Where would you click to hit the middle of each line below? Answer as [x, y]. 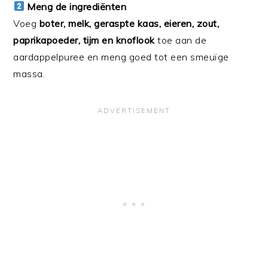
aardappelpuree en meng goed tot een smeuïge [121, 57]
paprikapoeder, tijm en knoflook [84, 40]
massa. [29, 73]
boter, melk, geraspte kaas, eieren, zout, [129, 23]
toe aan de [181, 40]
